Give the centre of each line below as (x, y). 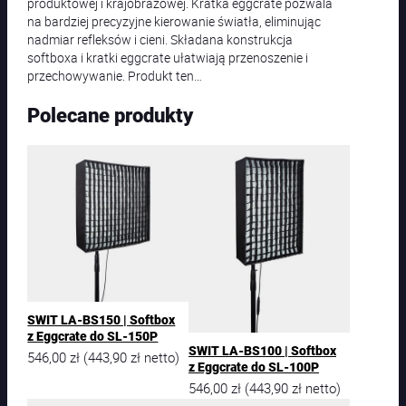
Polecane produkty (111, 115)
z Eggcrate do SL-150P (93, 336)
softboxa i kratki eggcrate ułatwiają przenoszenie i (168, 57)
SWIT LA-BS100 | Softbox (262, 351)
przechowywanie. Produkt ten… (115, 75)
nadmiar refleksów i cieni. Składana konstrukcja (160, 39)
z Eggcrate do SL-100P (254, 367)
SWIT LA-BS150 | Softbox (101, 320)
